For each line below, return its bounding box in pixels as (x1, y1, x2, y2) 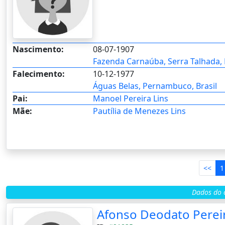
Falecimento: (13, 68, 65, 79)
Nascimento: (13, 43, 64, 55)
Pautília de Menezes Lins (92, 105, 186, 117)
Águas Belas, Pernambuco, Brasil (92, 80, 217, 91)
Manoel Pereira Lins (92, 92, 168, 104)
